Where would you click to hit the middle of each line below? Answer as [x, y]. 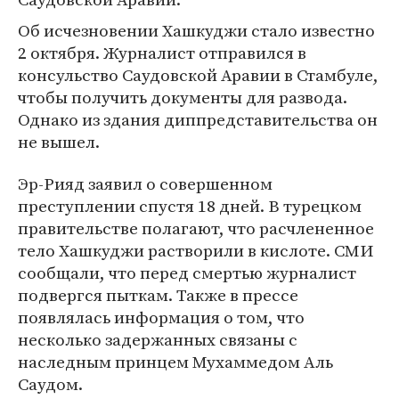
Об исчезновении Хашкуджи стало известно [196, 31]
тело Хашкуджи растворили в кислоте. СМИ [196, 251]
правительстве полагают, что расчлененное [196, 228]
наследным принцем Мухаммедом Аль [175, 362]
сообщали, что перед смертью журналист [187, 273]
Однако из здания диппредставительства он [198, 120]
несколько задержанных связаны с [158, 340]
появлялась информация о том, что [161, 318]
